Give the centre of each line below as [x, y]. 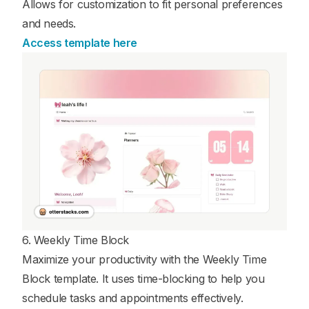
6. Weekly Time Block [76, 240]
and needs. [49, 23]
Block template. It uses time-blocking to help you [143, 279]
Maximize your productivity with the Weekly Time [144, 260]
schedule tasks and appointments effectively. [133, 298]
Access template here [80, 42]
